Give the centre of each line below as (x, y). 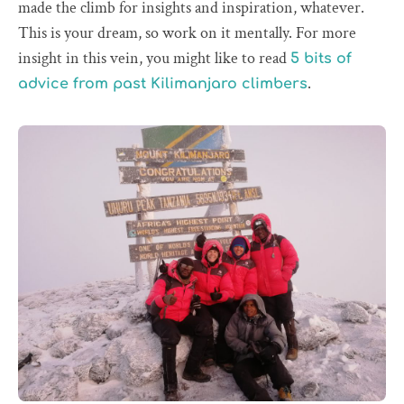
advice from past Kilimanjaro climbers (163, 83)
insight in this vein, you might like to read (154, 58)
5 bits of (321, 58)
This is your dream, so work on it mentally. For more (187, 32)
